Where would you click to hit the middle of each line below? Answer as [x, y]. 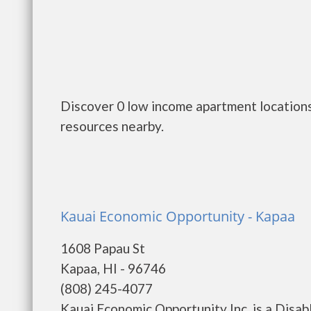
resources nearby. [112, 126]
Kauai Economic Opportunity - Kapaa [178, 216]
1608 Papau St [103, 248]
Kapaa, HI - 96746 [113, 268]
